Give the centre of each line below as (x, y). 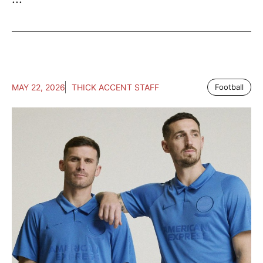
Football (229, 87)
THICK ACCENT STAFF (115, 87)
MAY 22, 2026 (38, 87)
